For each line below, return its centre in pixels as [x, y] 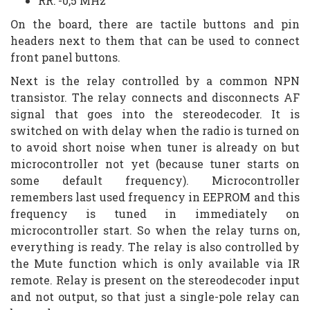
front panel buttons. [65, 57]
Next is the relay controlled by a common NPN [155, 80]
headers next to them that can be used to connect [155, 40]
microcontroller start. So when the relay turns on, [155, 230]
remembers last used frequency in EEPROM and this [155, 197]
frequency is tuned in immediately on [155, 213]
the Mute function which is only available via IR [155, 263]
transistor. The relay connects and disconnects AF [155, 97]
